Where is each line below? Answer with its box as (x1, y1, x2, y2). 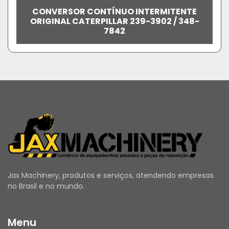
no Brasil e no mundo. (8, 181, 84, 191)
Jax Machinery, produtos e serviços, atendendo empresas (8, 170, 214, 180)
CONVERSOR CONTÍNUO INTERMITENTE (32, 6, 197, 17)
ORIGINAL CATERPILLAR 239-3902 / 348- (30, 15, 199, 27)
